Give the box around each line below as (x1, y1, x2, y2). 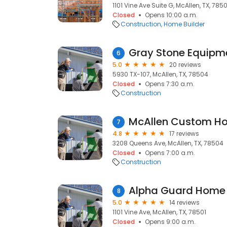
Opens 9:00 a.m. (145, 217, 196, 226)
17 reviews (169, 129, 199, 138)
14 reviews (169, 198, 200, 207)
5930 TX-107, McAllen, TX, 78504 (112, 70, 208, 79)
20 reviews (169, 60, 201, 69)
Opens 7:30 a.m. (145, 80, 195, 88)
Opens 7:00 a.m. (145, 148, 195, 157)
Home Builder (164, 20, 205, 28)
